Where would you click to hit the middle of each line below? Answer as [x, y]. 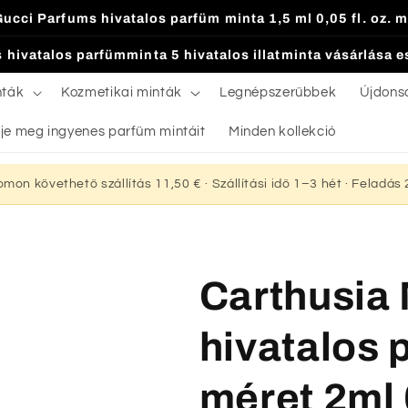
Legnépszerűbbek [278, 92]
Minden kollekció [282, 131]
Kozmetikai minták [122, 92]
